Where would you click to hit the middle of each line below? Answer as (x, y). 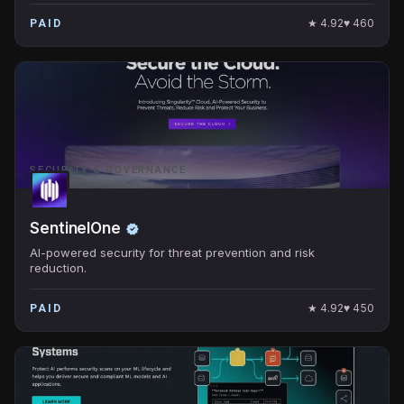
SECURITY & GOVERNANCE (108, 170)
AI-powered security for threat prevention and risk (172, 252)
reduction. (58, 268)
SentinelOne (76, 228)
